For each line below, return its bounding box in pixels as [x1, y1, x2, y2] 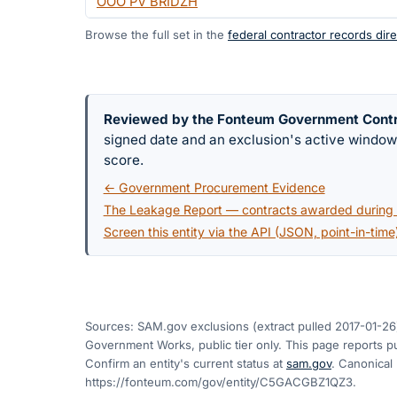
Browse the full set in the [85, 27, 224, 42]
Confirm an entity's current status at [85, 356, 283, 371]
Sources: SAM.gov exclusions [85, 319, 249, 334]
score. [103, 151, 144, 168]
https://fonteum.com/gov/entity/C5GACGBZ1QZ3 [85, 375, 353, 390]
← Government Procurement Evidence [103, 180, 325, 196]
